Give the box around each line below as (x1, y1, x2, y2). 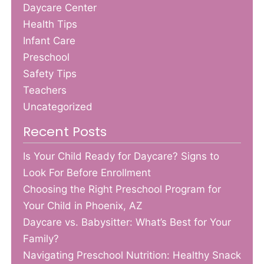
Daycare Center (23, 2, 97, 14)
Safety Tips (23, 68, 77, 80)
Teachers (23, 84, 67, 97)
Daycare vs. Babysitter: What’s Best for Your (23, 216, 231, 228)
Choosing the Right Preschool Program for (23, 183, 221, 195)
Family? (23, 232, 59, 245)
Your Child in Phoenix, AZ (23, 199, 143, 212)
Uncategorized (23, 101, 93, 113)
